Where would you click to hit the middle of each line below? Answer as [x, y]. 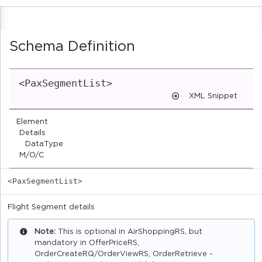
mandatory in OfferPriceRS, [87, 243]
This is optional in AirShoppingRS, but [130, 232]
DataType [44, 144]
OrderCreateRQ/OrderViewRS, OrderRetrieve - [124, 254]
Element [32, 122]
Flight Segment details [51, 208]
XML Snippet [213, 96]
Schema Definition [72, 47]
